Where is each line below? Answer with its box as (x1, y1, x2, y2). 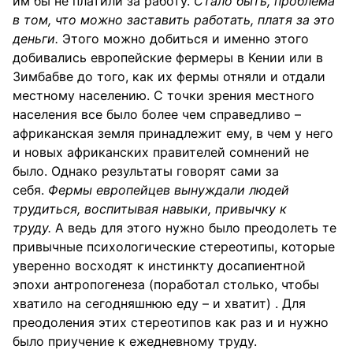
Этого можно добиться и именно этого (62, 31, 309, 46)
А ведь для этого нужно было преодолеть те (51, 220, 336, 236)
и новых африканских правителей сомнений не (13, 144, 309, 160)
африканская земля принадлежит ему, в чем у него (13, 125, 333, 141)
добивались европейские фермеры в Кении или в (13, 50, 323, 65)
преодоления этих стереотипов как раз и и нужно (13, 314, 329, 330)
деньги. (13, 31, 62, 46)
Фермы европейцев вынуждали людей (48, 182, 289, 198)
